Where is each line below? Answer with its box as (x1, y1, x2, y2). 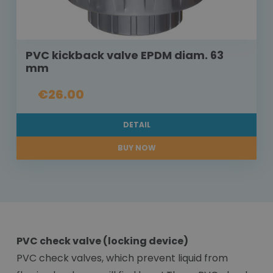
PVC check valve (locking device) (16, 234, 188, 249)
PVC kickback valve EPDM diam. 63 (26, 48, 224, 63)
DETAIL (122, 119, 151, 130)
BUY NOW (117, 143, 156, 154)
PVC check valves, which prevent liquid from (16, 251, 228, 266)
